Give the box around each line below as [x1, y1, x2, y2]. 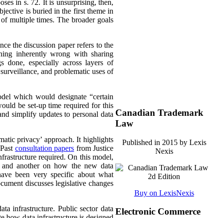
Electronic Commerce [115, 206, 200, 217]
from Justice [74, 144, 114, 153]
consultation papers [15, 144, 74, 153]
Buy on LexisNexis [134, 188, 194, 197]
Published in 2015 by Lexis [122, 138, 206, 146]
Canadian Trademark [115, 107, 203, 118]
